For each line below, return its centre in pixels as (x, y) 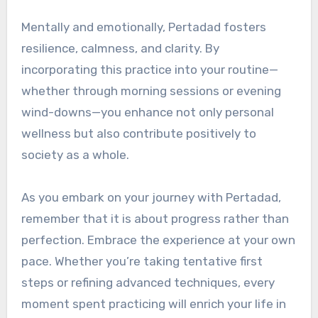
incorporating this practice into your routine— (149, 69)
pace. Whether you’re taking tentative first (142, 261)
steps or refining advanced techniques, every (148, 282)
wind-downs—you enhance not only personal (147, 112)
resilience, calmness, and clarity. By (120, 48)
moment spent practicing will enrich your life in (153, 303)
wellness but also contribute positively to (138, 133)
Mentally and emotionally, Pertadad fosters (143, 27)
